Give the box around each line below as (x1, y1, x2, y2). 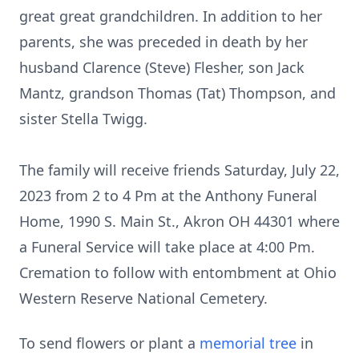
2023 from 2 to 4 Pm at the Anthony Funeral (19, 186, 317, 205)
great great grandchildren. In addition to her (19, 6, 322, 26)
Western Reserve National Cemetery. (19, 288, 268, 308)
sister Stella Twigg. (19, 109, 147, 128)
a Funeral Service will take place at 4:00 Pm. (19, 237, 315, 256)
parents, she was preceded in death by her (19, 32, 308, 51)
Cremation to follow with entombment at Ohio (19, 263, 337, 282)
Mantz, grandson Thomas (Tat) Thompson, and (19, 83, 336, 103)
